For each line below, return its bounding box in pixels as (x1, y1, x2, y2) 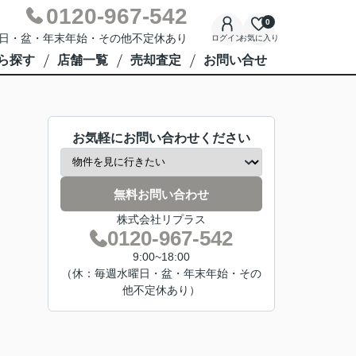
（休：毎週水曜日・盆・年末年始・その (61, 267, 261, 280)
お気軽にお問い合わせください (72, 131, 250, 145)
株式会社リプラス (117, 213, 206, 226)
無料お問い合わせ (114, 187, 209, 201)
